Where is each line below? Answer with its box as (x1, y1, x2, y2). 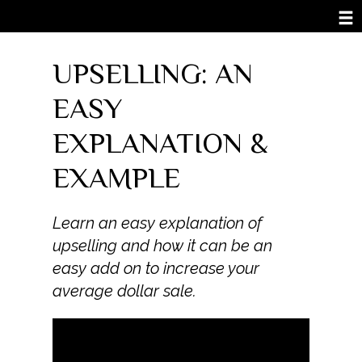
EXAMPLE (53, 162, 180, 194)
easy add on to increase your (53, 259, 259, 278)
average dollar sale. (53, 281, 196, 301)
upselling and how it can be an (53, 236, 272, 255)
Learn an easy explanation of (53, 213, 262, 233)
